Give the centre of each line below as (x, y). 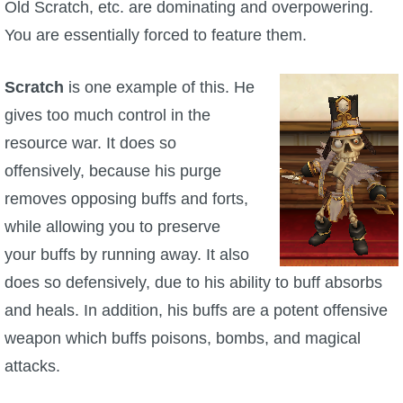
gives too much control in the (107, 115)
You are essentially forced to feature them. (156, 35)
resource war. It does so (90, 143)
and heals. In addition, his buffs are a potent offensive (196, 310)
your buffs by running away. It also (127, 254)
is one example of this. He (159, 87)
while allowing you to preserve (112, 226)
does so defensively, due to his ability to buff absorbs (193, 282)
